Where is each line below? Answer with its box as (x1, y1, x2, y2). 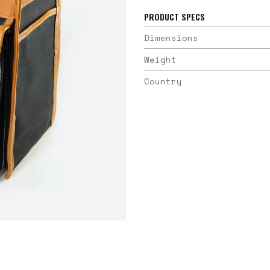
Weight (144, 53, 177, 66)
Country (144, 75, 182, 87)
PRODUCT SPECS (144, 10, 205, 23)
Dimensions (144, 31, 198, 44)
